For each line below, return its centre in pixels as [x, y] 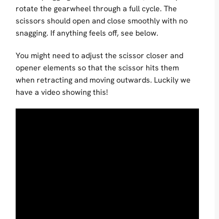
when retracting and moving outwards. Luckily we [103, 80]
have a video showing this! [62, 92]
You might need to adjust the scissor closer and [99, 56]
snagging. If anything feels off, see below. [87, 33]
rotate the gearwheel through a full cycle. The [96, 9]
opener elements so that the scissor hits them [97, 68]
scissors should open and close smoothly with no [102, 21]
